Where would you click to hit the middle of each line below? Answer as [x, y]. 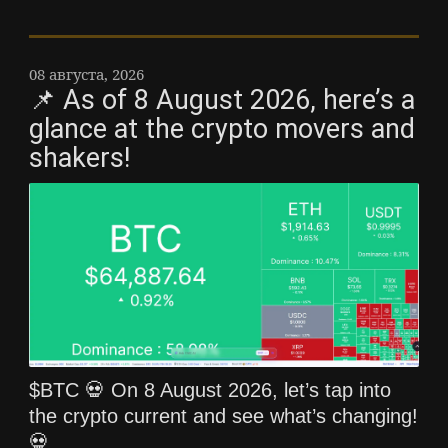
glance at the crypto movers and [222, 128]
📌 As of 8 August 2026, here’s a [222, 99]
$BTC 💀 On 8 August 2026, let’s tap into [210, 389]
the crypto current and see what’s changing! [223, 415]
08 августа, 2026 [86, 73]
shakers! [79, 157]
